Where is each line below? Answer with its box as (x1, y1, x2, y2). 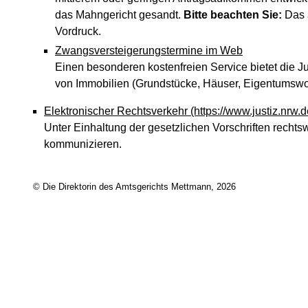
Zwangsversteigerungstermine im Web (55, 45, 243, 56)
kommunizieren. (44, 138, 122, 150)
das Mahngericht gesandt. (55, 9, 184, 21)
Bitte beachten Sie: (184, 9, 282, 21)
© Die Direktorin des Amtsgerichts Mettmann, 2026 (33, 181, 236, 192)
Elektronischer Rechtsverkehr (44, 105, 188, 117)
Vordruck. (55, 25, 101, 37)
